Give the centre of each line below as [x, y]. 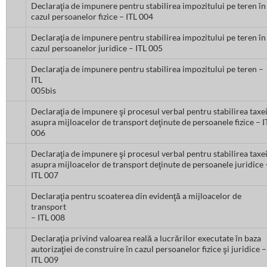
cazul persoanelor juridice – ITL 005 [97, 48]
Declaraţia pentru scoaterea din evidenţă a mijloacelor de [136, 196]
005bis [44, 91]
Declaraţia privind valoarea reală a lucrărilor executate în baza [146, 238]
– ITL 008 [48, 218]
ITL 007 [45, 175]
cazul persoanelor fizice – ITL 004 [92, 17]
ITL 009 [45, 260]
